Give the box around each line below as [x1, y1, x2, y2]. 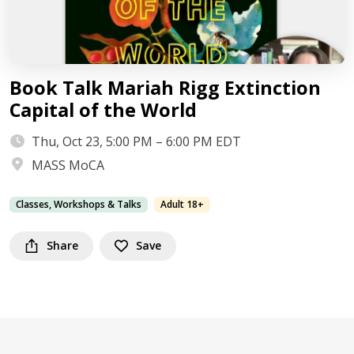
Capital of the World [9, 97, 197, 122]
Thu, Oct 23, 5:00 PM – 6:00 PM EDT [32, 133, 241, 150]
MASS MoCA [32, 156, 104, 174]
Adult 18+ [160, 198, 204, 211]
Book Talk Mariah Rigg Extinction [9, 75, 321, 100]
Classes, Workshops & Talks [16, 198, 141, 211]
